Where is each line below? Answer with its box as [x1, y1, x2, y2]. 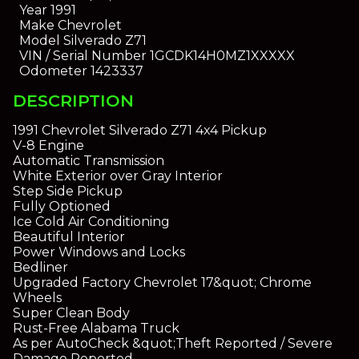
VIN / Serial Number [18, 47, 147, 63]
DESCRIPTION [13, 90, 134, 111]
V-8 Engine [13, 138, 84, 154]
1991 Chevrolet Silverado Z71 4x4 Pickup [13, 123, 267, 139]
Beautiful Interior [13, 229, 125, 245]
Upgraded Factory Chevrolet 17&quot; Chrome [13, 275, 312, 291]
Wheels [13, 290, 62, 306]
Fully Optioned [13, 199, 111, 215]
